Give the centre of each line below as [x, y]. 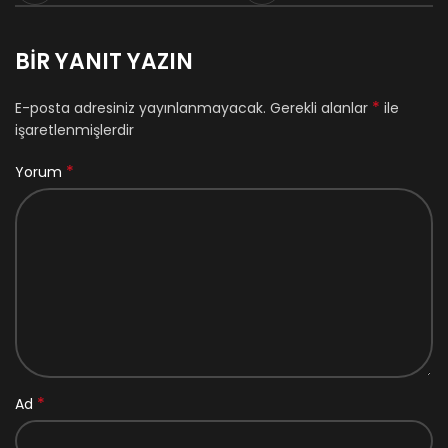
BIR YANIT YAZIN [104, 61]
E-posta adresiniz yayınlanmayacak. [140, 107]
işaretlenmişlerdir [74, 129]
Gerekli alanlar [321, 107]
